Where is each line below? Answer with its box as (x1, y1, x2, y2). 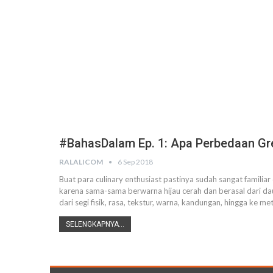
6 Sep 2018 (118, 157, 153, 167)
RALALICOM (59, 157, 104, 167)
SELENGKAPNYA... (66, 220, 124, 229)
